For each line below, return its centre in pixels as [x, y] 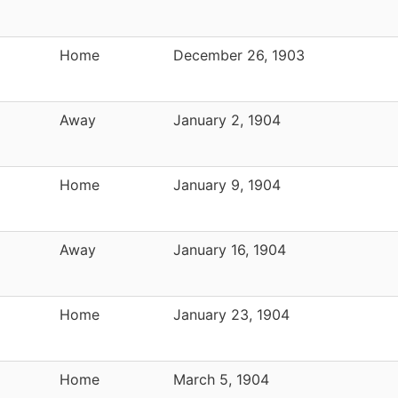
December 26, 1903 [239, 55]
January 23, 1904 [231, 314]
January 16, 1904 [230, 249]
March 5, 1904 [221, 379]
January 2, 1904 [227, 119]
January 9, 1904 [227, 184]
